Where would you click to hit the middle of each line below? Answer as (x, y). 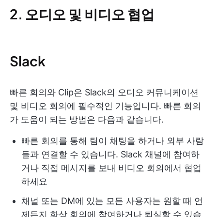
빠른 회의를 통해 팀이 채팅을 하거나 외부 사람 (113, 141)
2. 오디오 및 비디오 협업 (82, 14)
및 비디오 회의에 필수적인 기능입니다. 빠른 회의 (105, 106)
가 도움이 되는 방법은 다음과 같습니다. (87, 120)
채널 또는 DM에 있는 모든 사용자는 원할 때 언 (112, 201)
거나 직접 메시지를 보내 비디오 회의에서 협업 (111, 168)
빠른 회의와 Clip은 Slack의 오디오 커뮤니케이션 (104, 93)
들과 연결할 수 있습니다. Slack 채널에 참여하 (110, 155)
